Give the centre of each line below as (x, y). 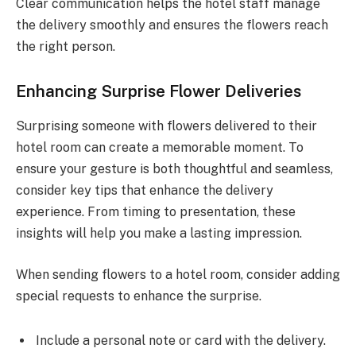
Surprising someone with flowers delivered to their (166, 126)
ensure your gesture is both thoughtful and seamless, (174, 169)
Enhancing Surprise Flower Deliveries (159, 91)
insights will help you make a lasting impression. (159, 234)
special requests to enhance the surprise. (139, 296)
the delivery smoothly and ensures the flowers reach (172, 25)
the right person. (66, 47)
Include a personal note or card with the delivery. (181, 340)
